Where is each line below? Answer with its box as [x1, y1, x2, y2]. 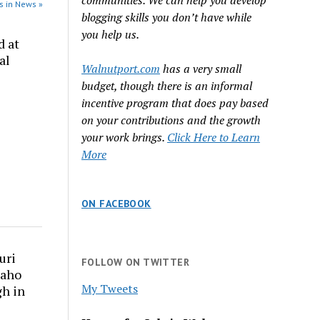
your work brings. [81, 129, 168, 145]
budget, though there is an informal [81, 78, 253, 94]
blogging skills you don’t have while [81, 9, 252, 25]
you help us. [81, 26, 145, 42]
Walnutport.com [81, 61, 161, 76]
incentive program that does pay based [81, 95, 269, 111]
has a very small [160, 61, 242, 76]
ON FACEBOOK [81, 197, 151, 210]
